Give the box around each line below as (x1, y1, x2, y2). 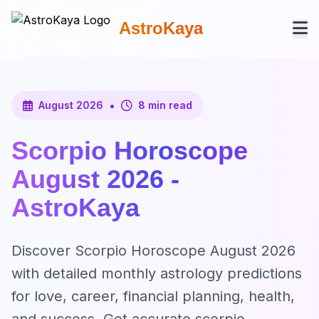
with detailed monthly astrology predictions (11, 265, 302, 282)
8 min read (138, 99, 192, 111)
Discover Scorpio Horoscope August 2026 (11, 242, 296, 259)
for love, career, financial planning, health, (11, 288, 295, 305)
